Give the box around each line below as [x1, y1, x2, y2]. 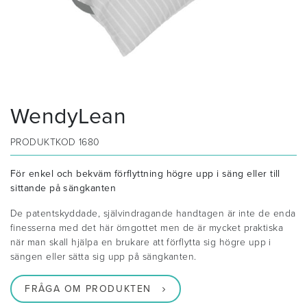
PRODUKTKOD [10, 136, 79, 149]
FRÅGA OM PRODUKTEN [25, 283, 151, 295]
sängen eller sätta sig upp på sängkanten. [10, 251, 197, 263]
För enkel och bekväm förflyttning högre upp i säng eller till [10, 168, 280, 180]
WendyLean [10, 103, 127, 130]
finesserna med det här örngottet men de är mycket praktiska [10, 222, 283, 234]
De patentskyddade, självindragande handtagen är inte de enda [10, 208, 296, 220]
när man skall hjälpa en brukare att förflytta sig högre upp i [10, 236, 271, 249]
